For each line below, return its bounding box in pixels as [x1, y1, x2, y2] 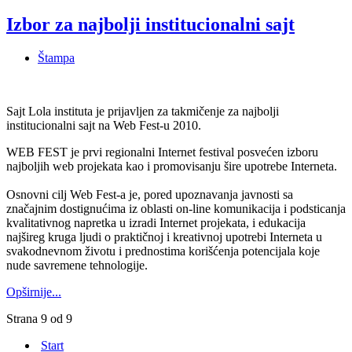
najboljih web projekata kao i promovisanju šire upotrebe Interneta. [6, 159, 337, 173]
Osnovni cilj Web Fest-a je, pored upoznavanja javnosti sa [6, 187, 293, 201]
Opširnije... [6, 284, 61, 299]
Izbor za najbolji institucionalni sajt [6, 13, 295, 35]
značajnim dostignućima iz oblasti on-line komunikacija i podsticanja [6, 201, 346, 215]
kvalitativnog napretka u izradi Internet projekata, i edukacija [6, 215, 306, 229]
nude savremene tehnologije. [6, 258, 148, 272]
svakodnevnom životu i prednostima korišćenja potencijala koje [6, 244, 320, 258]
